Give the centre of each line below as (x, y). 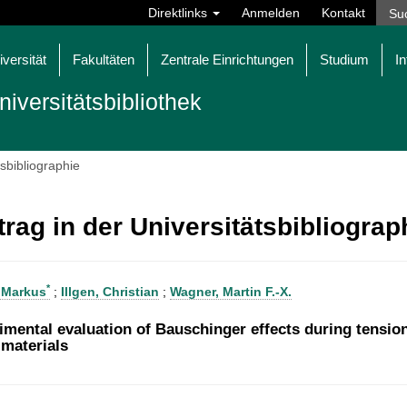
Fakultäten (104, 60)
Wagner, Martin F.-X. (231, 292)
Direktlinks (179, 13)
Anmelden (271, 13)
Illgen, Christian (110, 292)
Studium (344, 60)
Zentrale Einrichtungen (227, 60)
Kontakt (343, 13)
